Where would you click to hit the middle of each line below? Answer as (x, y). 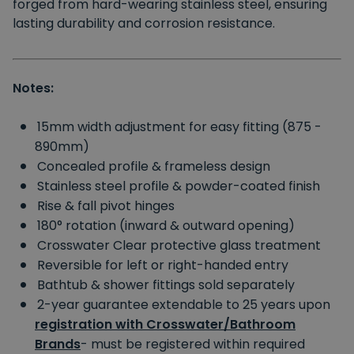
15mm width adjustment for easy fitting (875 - (179, 126)
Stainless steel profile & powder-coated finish (179, 186)
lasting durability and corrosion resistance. (144, 23)
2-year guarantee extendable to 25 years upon (184, 304)
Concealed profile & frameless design (154, 166)
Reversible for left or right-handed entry (163, 265)
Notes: (33, 88)
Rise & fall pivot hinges (106, 205)
